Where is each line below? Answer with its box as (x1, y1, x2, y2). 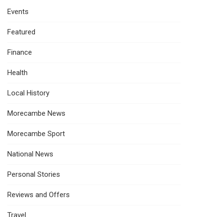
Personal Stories (7, 170, 60, 179)
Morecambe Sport (7, 129, 65, 138)
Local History (7, 88, 49, 97)
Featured (7, 27, 35, 36)
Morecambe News (7, 108, 65, 118)
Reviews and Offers (7, 190, 70, 199)
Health (7, 68, 28, 77)
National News (7, 149, 53, 158)
